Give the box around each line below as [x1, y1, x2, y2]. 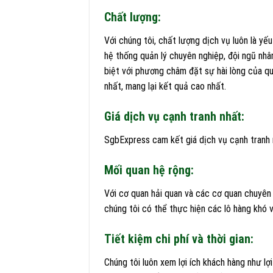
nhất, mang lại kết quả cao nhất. [104, 80, 226, 93]
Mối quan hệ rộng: [104, 162, 194, 177]
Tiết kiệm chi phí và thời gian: [104, 231, 253, 246]
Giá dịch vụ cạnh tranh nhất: [104, 109, 244, 124]
